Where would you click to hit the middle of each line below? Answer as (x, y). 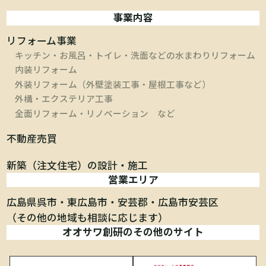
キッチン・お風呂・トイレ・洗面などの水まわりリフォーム (135, 55)
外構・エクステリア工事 (64, 99)
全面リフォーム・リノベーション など (95, 113)
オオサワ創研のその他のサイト (133, 232)
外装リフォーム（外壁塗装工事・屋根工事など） (113, 84)
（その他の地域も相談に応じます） (88, 218)
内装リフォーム (46, 69)
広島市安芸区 (189, 202)
